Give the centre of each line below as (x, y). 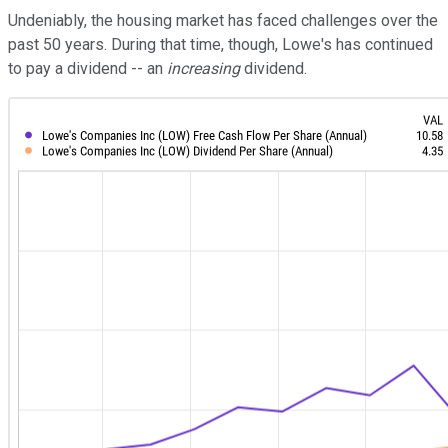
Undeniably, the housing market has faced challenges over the (223, 21)
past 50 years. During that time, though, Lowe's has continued (220, 45)
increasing (205, 69)
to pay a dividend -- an (87, 69)
